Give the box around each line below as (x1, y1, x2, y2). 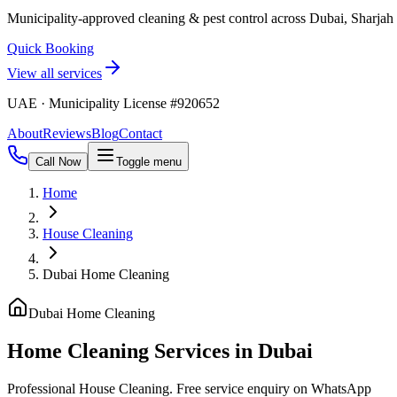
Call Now (35, 155, 81, 168)
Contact (119, 126, 162, 141)
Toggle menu (116, 155, 182, 168)
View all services (7, 66, 102, 81)
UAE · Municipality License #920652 (7, 96, 220, 111)
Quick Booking (7, 41, 94, 56)
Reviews (43, 126, 91, 141)
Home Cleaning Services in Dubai (7, 339, 313, 362)
